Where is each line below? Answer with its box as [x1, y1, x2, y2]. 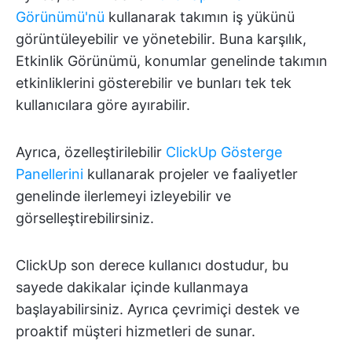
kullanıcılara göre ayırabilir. [16, 96, 190, 113]
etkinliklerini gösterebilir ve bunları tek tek [16, 74, 291, 91]
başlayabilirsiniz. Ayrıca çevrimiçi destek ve [16, 300, 299, 317]
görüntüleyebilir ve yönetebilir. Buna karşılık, [16, 30, 306, 47]
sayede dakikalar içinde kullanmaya [16, 278, 248, 295]
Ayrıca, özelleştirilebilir [16, 143, 166, 160]
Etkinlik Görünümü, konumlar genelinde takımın [16, 52, 328, 69]
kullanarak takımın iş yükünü [104, 8, 295, 25]
